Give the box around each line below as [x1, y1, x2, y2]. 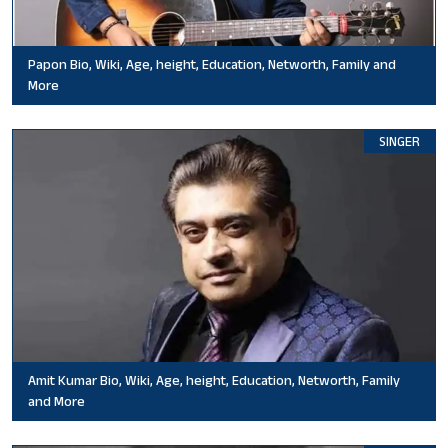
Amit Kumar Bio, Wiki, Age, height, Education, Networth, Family [28, 372, 400, 389]
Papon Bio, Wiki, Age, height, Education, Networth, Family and [28, 56, 396, 73]
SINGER [379, 134, 420, 150]
